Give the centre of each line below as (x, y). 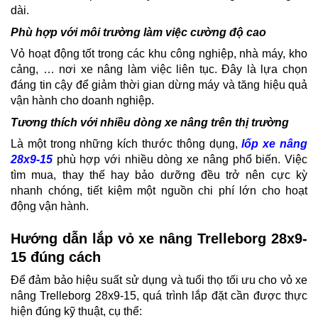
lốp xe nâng (275, 143)
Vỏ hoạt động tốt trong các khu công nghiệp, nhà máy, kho (159, 53)
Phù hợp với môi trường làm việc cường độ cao (138, 32)
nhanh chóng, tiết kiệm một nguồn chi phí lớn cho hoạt (159, 190)
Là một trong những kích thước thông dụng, (126, 143)
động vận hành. (50, 206)
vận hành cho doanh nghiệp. (82, 100)
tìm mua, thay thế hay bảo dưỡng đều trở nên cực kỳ (159, 175)
